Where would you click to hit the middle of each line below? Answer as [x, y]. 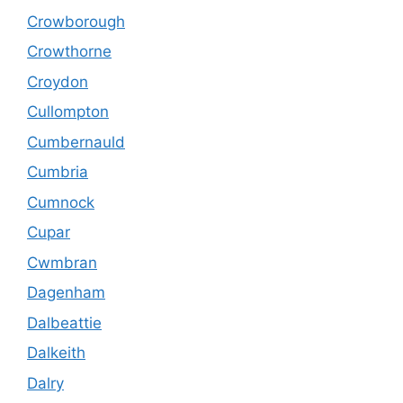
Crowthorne [69, 52]
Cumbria [58, 172]
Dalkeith [56, 353]
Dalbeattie [64, 322]
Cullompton [68, 112]
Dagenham [66, 293]
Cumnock [61, 202]
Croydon [58, 81]
